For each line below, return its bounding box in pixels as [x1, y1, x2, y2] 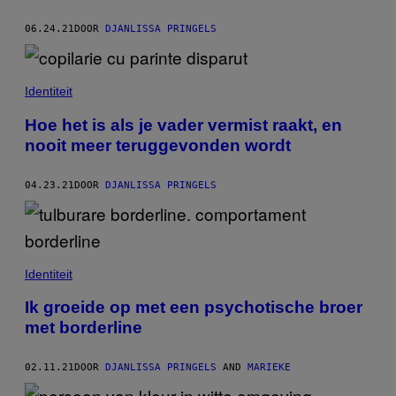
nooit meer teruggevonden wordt [25, 135, 291, 155]
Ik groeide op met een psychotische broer [25, 298, 362, 317]
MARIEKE [247, 362, 291, 374]
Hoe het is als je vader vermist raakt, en [25, 115, 342, 134]
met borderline [25, 318, 142, 338]
